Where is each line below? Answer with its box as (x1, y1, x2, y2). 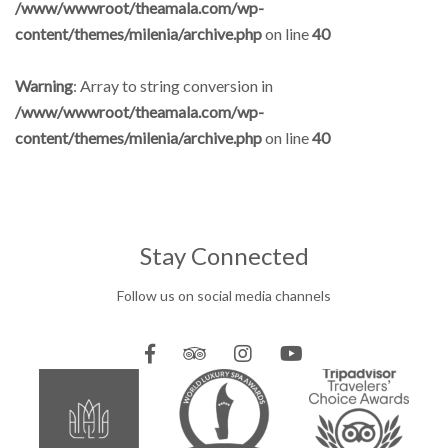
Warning (15, 76, 73, 95)
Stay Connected (139, 241, 309, 270)
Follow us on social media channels (117, 286, 331, 304)
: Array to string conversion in (73, 76, 273, 95)
